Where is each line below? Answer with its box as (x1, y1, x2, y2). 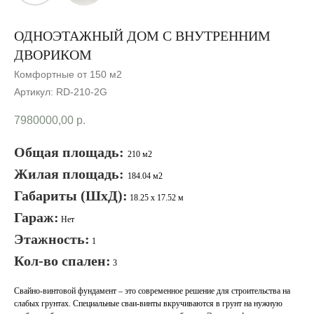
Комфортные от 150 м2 (14, 69, 122, 80)
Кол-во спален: (14, 253, 111, 269)
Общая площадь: (14, 144, 128, 161)
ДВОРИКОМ (14, 47, 92, 62)
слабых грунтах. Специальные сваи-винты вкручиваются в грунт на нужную (14, 299, 282, 309)
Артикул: (14, 86, 56, 97)
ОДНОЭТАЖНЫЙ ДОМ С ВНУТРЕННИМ (14, 28, 271, 43)
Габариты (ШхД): (14, 188, 128, 204)
